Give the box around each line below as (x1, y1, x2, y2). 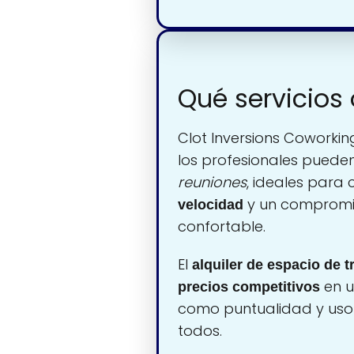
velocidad (178, 197, 243, 213)
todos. (178, 321, 222, 341)
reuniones (178, 172, 247, 193)
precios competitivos (178, 279, 320, 296)
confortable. (178, 217, 265, 237)
